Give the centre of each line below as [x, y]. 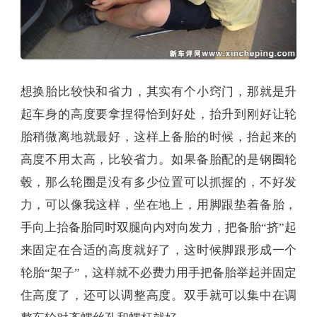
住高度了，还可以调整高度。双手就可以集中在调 [158, 296]
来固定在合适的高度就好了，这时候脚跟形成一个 [158, 250]
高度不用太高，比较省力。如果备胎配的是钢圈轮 [158, 160]
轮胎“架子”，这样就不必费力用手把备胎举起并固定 [158, 273]
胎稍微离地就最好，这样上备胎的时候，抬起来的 [158, 137]
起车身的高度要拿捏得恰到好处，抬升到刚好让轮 [158, 115]
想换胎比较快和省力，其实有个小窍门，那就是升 [158, 92]
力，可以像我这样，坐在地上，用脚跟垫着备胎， [158, 205]
